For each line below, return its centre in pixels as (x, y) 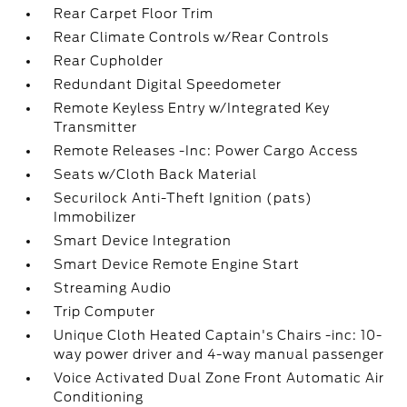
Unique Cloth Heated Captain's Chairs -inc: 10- (218, 335)
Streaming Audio (113, 288)
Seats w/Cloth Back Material (156, 174)
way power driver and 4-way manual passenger (219, 354)
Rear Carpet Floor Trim (134, 14)
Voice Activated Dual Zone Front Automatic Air (219, 378)
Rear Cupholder (109, 61)
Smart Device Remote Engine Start (177, 264)
